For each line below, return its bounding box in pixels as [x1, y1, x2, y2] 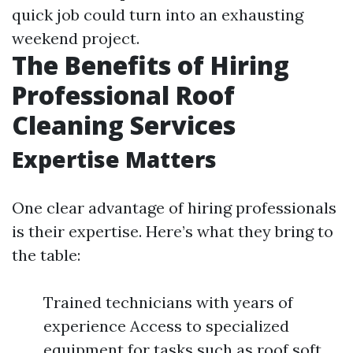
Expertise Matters [12, 144, 217, 174]
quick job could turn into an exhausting [12, 5, 303, 24]
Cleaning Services [12, 108, 236, 142]
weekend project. [12, 28, 139, 48]
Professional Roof [12, 78, 235, 112]
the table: [12, 245, 80, 265]
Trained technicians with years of [43, 292, 293, 312]
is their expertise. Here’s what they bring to [12, 221, 333, 241]
